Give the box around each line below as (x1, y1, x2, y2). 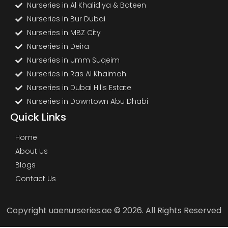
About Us (15, 146, 48, 156)
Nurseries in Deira (26, 41, 89, 51)
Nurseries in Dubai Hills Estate (26, 82, 131, 93)
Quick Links (10, 110, 66, 124)
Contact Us (15, 174, 56, 184)
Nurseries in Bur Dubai (26, 14, 105, 24)
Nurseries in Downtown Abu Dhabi (26, 96, 148, 106)
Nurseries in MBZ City (26, 27, 101, 38)
